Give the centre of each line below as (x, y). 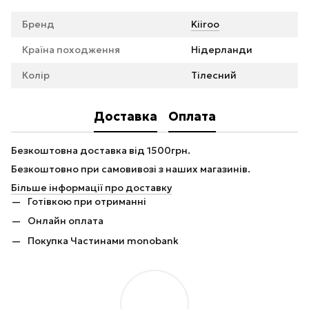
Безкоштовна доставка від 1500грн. (101, 150)
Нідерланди (222, 50)
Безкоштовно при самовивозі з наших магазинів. (131, 169)
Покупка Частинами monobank (103, 240)
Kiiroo (205, 24)
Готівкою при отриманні (87, 201)
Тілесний (214, 75)
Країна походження (71, 50)
